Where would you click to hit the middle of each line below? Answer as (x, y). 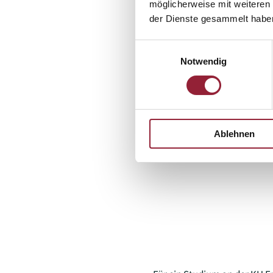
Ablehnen (234, 133)
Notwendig (204, 61)
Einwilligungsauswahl (177, 47)
